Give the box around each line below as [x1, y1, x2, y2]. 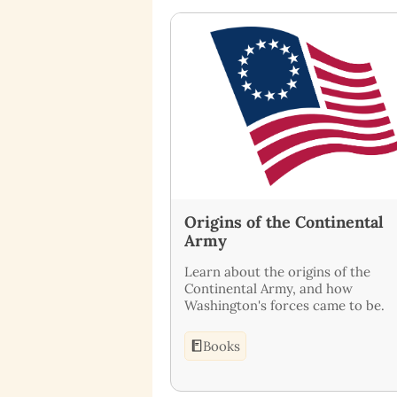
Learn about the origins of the [184, 262, 370, 280]
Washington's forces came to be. [184, 296, 385, 314]
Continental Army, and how [184, 279, 353, 297]
